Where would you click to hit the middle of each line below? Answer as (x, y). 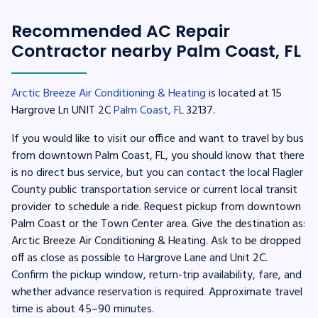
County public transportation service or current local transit (154, 190)
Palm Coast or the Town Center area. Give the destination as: (158, 224)
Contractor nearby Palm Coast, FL (156, 50)
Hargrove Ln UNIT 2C (62, 110)
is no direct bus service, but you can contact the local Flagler (157, 173)
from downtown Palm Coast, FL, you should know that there (158, 156)
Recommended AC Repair (121, 31)
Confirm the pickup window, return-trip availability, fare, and (157, 275)
